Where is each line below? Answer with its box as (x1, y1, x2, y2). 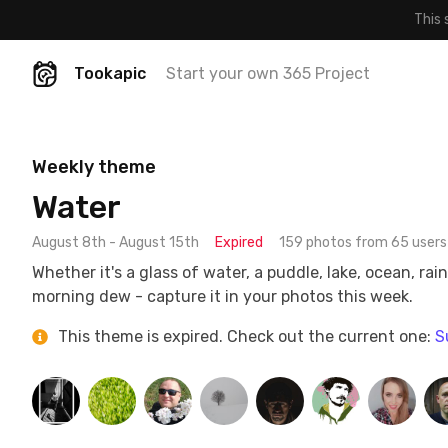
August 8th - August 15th (32, 234, 199, 251)
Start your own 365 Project (166, 64, 370, 83)
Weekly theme (32, 156, 156, 178)
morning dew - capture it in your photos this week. (32, 287, 413, 306)
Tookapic (74, 64, 146, 83)
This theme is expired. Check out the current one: (54, 327, 435, 346)
